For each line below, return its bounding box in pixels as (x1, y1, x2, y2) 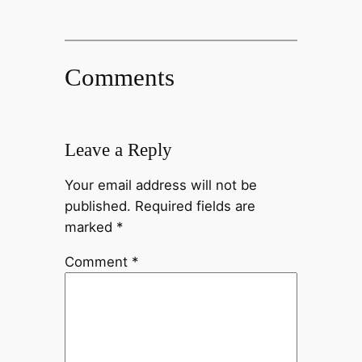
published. (64, 197, 131, 214)
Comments (64, 63, 175, 92)
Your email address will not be (64, 176, 257, 193)
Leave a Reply (64, 139, 172, 161)
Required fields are (134, 197, 255, 214)
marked (64, 218, 116, 235)
